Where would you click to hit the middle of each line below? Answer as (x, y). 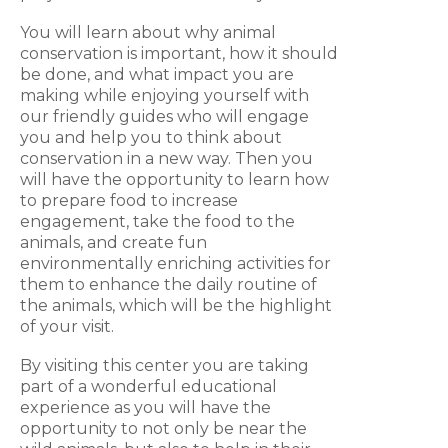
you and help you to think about (151, 138)
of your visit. (67, 327)
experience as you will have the (145, 408)
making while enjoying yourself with (164, 96)
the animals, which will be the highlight (176, 306)
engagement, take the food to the (157, 222)
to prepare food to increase (129, 201)
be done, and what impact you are (157, 75)
